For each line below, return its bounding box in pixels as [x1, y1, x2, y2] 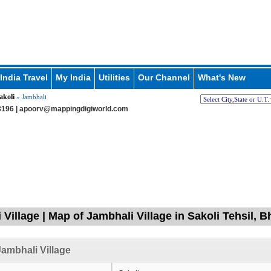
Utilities [98, 73, 130, 82]
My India [55, 73, 91, 82]
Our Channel [137, 73, 190, 82]
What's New [197, 73, 246, 82]
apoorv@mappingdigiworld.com [19, 105, 128, 113]
